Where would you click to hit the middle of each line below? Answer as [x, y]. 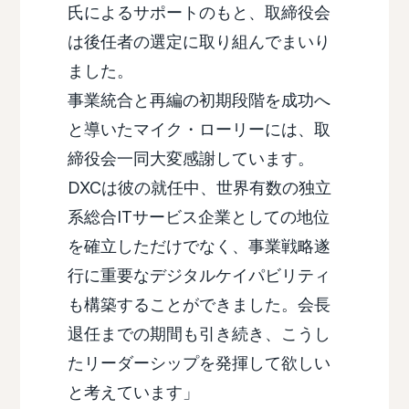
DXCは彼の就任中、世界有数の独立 [199, 188]
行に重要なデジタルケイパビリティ [199, 276]
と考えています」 [133, 393]
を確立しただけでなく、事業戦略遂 [199, 246]
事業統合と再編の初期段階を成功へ [199, 100]
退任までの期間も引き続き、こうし [199, 334]
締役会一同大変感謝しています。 [190, 159]
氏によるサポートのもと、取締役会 [199, 13]
